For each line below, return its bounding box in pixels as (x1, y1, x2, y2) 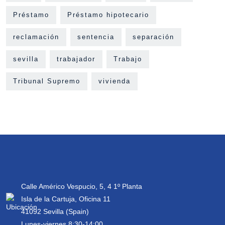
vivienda (98, 77, 131, 85)
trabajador (57, 55, 95, 63)
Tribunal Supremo (13, 77, 80, 85)
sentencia (77, 33, 115, 41)
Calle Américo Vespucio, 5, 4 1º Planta (21, 182, 142, 190)
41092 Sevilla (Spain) (21, 207, 89, 215)
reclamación (13, 33, 59, 41)
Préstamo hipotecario (67, 11, 149, 19)
